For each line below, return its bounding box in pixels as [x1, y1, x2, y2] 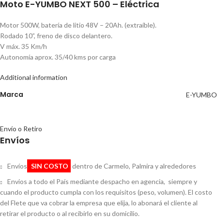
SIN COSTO [30, 162, 68, 170]
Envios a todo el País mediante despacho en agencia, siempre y [7, 177, 197, 186]
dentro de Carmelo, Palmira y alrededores [71, 162, 196, 170]
